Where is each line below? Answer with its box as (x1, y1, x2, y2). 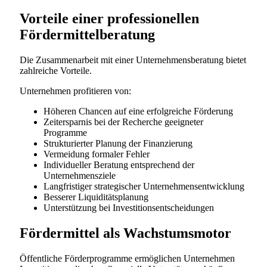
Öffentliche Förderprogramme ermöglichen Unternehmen (20, 253, 235, 263)
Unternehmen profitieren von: (20, 85, 131, 96)
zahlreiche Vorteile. (20, 65, 92, 76)
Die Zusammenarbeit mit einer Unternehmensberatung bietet (20, 54, 246, 65)
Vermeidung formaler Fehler (44, 148, 150, 159)
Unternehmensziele (44, 170, 116, 181)
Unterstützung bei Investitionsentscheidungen (44, 202, 214, 213)
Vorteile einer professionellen (20, 11, 199, 27)
